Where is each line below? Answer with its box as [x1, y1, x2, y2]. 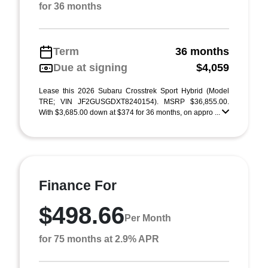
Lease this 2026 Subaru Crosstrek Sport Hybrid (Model [39, 87, 229, 95]
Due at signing [53, 62, 127, 74]
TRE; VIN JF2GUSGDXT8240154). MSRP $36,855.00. [39, 98, 229, 106]
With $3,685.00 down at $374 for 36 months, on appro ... [39, 108, 222, 117]
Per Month [124, 212, 171, 223]
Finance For [39, 178, 117, 193]
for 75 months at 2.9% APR [39, 234, 159, 244]
